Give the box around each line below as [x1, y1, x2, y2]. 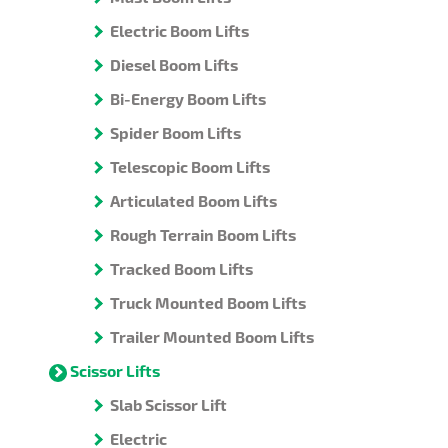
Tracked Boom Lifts [110, 259, 253, 279]
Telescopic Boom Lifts [110, 157, 270, 177]
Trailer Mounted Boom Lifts [110, 327, 314, 347]
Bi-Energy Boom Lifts [110, 89, 266, 109]
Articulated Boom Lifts [110, 191, 277, 211]
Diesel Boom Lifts [110, 55, 238, 75]
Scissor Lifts [70, 361, 160, 381]
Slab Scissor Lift [110, 395, 227, 415]
